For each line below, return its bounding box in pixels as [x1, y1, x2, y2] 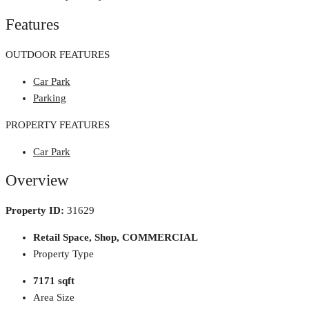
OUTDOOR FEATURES [6, 48, 110, 60]
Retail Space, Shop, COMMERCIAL [33, 232, 198, 243]
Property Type [33, 248, 94, 260]
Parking [33, 92, 66, 103]
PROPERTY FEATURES [6, 119, 110, 130]
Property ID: [6, 205, 64, 217]
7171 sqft [33, 275, 74, 287]
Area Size [33, 292, 74, 303]
